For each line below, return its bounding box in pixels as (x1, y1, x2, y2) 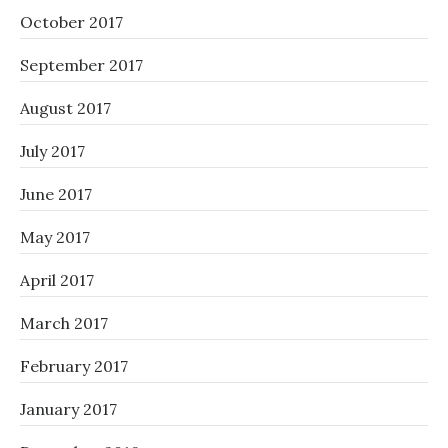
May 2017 (20, 227, 90, 248)
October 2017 (20, 12, 123, 33)
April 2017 (20, 270, 94, 291)
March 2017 (20, 313, 108, 334)
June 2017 (20, 184, 92, 205)
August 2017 (20, 98, 111, 119)
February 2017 (20, 356, 128, 377)
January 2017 (20, 399, 117, 420)
